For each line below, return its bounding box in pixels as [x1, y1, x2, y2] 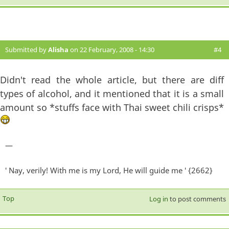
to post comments [168, 194, 226, 203]
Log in [149, 194, 168, 203]
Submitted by [5, 44, 48, 54]
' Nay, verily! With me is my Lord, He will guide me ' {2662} [5, 165, 213, 175]
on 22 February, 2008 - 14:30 [68, 44, 154, 54]
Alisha [48, 44, 68, 54]
